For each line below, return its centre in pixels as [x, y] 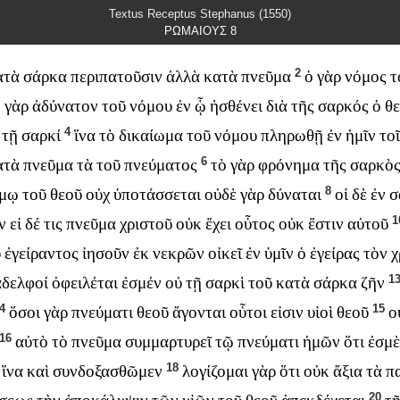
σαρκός [344, 106]
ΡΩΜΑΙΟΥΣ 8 [200, 31]
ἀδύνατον [66, 106]
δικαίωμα [151, 136]
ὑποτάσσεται [157, 195]
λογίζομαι [215, 371]
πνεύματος [161, 165]
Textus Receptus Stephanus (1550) [200, 14]
